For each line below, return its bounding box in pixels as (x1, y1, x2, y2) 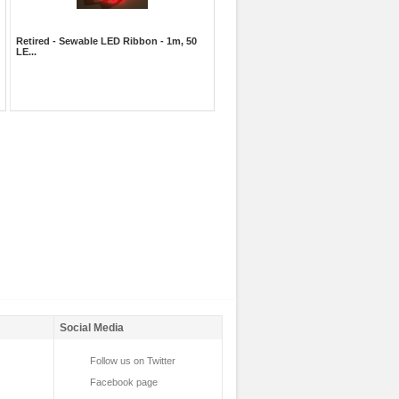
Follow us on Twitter (90, 354, 175, 366)
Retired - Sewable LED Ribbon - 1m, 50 (16, 36, 198, 47)
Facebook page (90, 376, 158, 387)
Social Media (60, 321, 124, 334)
